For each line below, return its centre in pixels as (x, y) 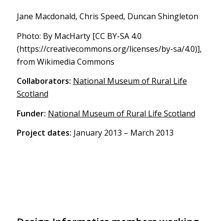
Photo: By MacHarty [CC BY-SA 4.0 (79, 36)
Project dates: (44, 133)
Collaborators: (44, 81)
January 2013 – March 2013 (122, 133)
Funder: (31, 113)
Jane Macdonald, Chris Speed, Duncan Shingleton (107, 17)
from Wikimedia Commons (65, 61)
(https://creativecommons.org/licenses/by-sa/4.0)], (109, 49)
